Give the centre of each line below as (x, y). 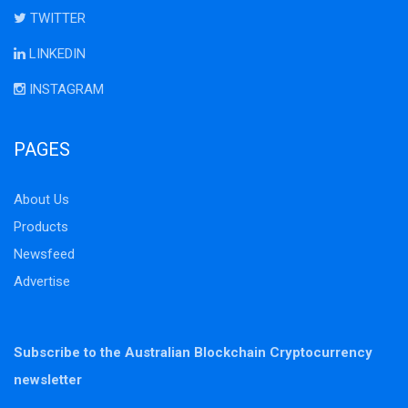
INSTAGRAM (65, 89)
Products (41, 226)
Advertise (42, 281)
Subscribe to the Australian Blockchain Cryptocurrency (193, 352)
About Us (41, 199)
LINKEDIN (56, 53)
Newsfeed (44, 254)
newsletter (48, 379)
